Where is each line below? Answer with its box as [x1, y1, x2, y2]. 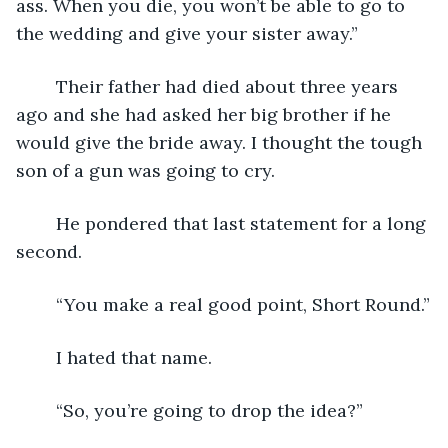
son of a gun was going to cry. [16, 158, 275, 182]
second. [16, 239, 82, 263]
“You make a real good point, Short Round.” [56, 292, 430, 316]
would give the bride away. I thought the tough [16, 130, 427, 154]
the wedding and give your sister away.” [16, 21, 358, 45]
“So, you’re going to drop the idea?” [56, 398, 363, 422]
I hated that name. [56, 345, 212, 369]
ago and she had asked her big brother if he [16, 102, 396, 126]
